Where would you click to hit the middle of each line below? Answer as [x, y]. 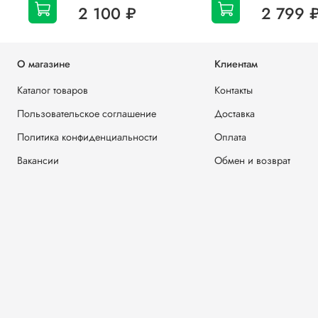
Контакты [234, 91]
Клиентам [236, 64]
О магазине [44, 64]
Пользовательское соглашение [87, 114]
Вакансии [38, 161]
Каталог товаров [53, 91]
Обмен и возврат [252, 161]
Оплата [230, 137]
